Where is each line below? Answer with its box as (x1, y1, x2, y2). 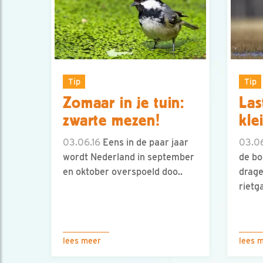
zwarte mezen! (63, 112, 160, 130)
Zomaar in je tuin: (63, 94, 185, 112)
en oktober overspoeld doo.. (63, 166, 183, 178)
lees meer (63, 236, 101, 245)
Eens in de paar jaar (100, 137, 188, 149)
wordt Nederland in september (63, 151, 194, 163)
